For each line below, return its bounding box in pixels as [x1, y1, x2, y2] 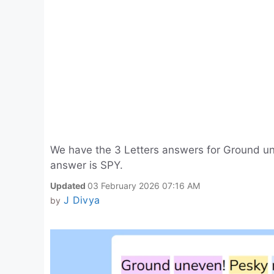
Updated [50, 180, 87, 191]
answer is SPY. [50, 159, 123, 171]
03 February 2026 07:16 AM [87, 180, 200, 191]
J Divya [63, 194, 100, 206]
